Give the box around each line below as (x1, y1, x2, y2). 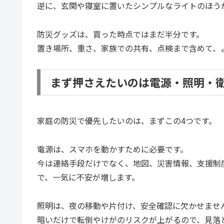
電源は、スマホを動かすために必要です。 (37, 142, 188, 155)
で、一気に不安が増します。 (37, 170, 139, 183)
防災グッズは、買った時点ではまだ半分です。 (37, 27, 204, 40)
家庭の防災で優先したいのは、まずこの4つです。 (37, 114, 216, 126)
